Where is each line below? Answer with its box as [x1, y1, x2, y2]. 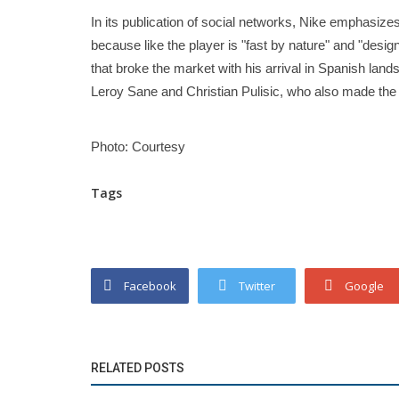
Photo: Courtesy [91, 139, 185, 154]
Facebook [124, 278, 176, 294]
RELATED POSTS [91, 361, 184, 375]
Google [344, 278, 384, 294]
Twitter [239, 278, 275, 294]
